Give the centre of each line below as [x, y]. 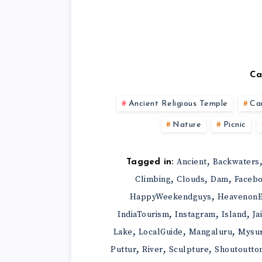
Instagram [195, 214]
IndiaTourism [143, 214]
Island [234, 214]
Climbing [153, 179]
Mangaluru [210, 232]
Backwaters [236, 162]
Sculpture [189, 249]
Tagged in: [150, 162]
